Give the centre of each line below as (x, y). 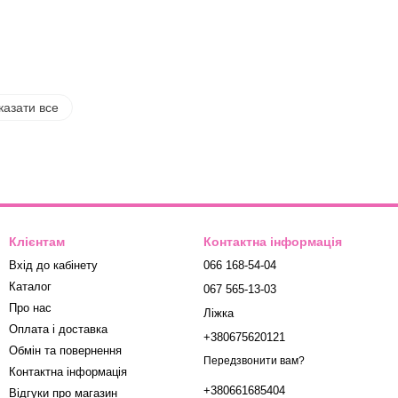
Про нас (30, 307)
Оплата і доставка (58, 329)
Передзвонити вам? (254, 361)
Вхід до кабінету (53, 265)
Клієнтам (37, 241)
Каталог (30, 286)
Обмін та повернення (65, 350)
